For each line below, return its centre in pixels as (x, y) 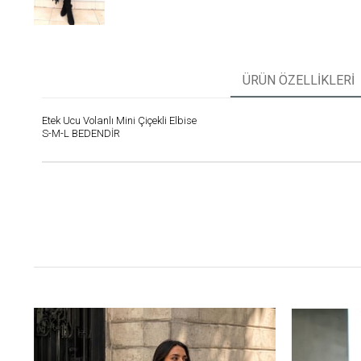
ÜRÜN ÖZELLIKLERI (298, 81)
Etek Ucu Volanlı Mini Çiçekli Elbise (119, 121)
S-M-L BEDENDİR (81, 134)
